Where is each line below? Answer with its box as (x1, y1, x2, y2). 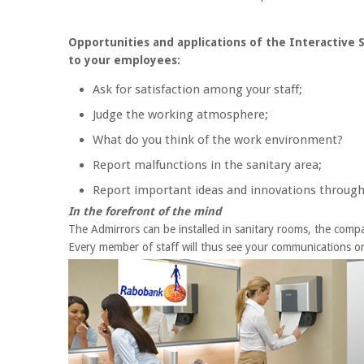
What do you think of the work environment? (93, 132, 343, 147)
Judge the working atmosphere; (93, 107, 268, 122)
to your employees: (68, 54, 180, 67)
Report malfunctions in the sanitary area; (93, 158, 322, 172)
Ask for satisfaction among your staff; (93, 82, 302, 97)
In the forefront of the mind (68, 205, 222, 218)
